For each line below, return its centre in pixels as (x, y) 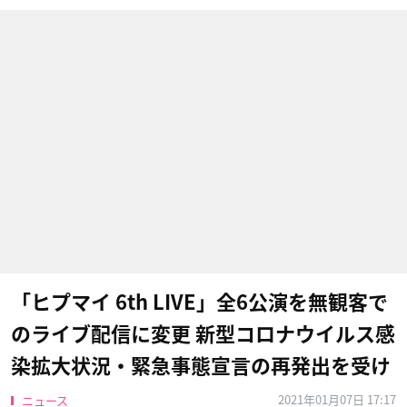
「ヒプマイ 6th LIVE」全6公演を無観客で (199, 303)
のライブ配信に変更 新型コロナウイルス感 (203, 334)
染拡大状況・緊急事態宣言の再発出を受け (201, 366)
